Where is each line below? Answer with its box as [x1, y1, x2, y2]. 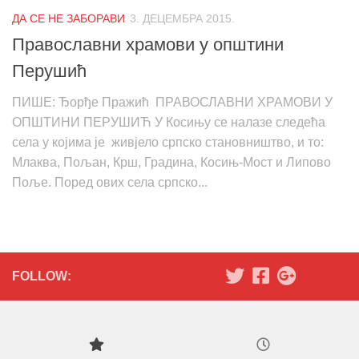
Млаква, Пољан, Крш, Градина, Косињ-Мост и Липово [12, 155, 331, 170]
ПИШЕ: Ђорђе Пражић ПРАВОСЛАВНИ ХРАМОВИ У [12, 95, 333, 110]
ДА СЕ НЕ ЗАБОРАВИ [12, 12, 125, 26]
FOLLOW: [12, 269, 71, 284]
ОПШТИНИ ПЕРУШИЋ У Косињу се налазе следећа [12, 115, 325, 130]
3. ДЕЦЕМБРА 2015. [130, 12, 235, 26]
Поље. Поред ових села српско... [12, 175, 208, 190]
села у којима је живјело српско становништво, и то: [12, 135, 324, 150]
